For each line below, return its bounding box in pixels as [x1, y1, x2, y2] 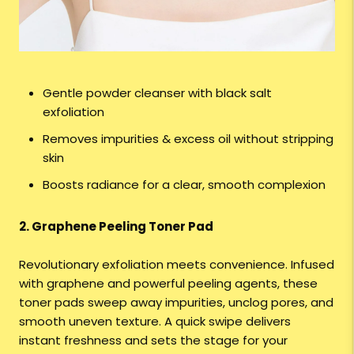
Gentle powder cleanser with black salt [43, 85, 272, 102]
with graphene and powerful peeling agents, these [19, 275, 318, 292]
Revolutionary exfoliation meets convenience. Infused [19, 256, 334, 273]
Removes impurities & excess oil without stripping [43, 130, 333, 148]
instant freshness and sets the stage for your [19, 332, 288, 349]
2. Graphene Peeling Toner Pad [19, 218, 213, 235]
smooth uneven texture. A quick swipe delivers [19, 313, 291, 330]
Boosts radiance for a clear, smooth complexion [43, 176, 326, 194]
